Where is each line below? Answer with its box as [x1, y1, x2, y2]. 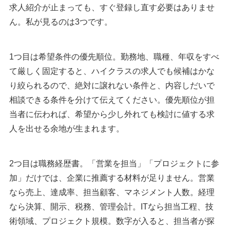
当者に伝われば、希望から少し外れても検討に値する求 [9, 110, 215, 119]
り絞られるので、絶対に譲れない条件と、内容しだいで [9, 81, 215, 90]
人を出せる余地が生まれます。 [9, 124, 124, 133]
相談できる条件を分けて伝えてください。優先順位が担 [9, 95, 215, 105]
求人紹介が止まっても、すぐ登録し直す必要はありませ [9, 3, 215, 12]
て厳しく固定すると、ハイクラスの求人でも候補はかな [9, 67, 215, 76]
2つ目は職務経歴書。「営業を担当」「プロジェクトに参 [9, 159, 219, 168]
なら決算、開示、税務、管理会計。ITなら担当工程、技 [9, 202, 214, 212]
